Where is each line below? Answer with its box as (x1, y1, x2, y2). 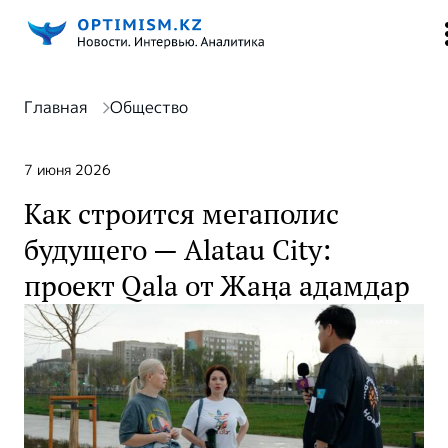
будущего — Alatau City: (24, 232, 331, 268)
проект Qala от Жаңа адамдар (24, 268, 410, 304)
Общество (110, 96, 188, 119)
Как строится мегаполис (24, 196, 339, 232)
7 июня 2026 (24, 160, 111, 180)
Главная (24, 96, 87, 119)
